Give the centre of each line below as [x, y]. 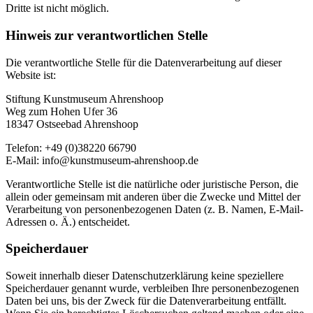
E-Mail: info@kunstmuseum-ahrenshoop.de [102, 160]
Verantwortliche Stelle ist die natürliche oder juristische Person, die [152, 184]
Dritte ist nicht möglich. [57, 8]
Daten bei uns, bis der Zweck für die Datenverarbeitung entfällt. [146, 301]
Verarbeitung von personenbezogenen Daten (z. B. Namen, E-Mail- [154, 209]
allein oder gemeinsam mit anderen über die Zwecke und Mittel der [153, 196]
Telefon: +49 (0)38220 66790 [71, 147]
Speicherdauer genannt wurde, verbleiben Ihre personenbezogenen [152, 289]
